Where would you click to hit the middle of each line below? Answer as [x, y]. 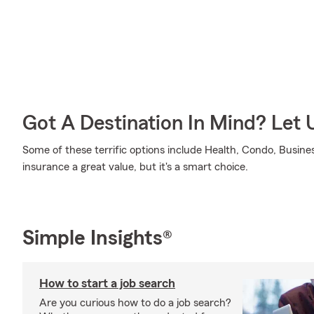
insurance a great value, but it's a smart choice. [135, 167]
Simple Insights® [97, 238]
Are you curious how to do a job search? [135, 303]
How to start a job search [107, 283]
